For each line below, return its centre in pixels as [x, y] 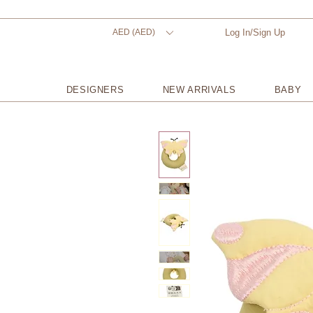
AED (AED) [134, 32]
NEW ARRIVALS [199, 89]
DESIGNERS [95, 89]
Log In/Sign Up [255, 32]
